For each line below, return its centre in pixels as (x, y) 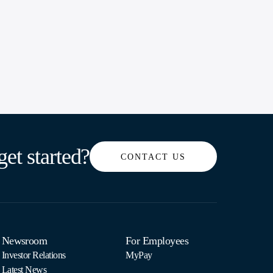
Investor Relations (34, 255)
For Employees (157, 241)
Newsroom (24, 241)
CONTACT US (153, 157)
